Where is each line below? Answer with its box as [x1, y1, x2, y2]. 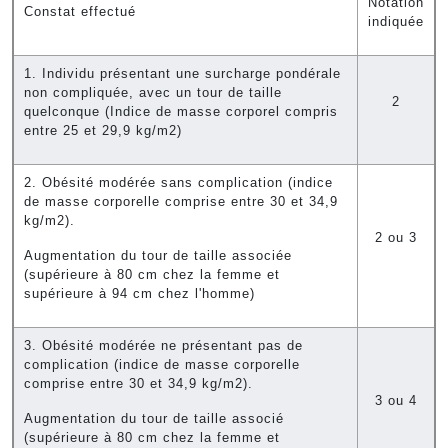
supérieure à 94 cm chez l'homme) [24, 285, 255, 301]
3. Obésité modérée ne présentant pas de [24, 337, 303, 353]
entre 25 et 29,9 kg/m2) [24, 122, 182, 138]
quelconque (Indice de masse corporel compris [24, 103, 338, 119]
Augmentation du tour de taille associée [24, 247, 292, 263]
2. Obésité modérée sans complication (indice [24, 174, 333, 190]
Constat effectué [24, 3, 136, 19]
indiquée [368, 13, 424, 29]
